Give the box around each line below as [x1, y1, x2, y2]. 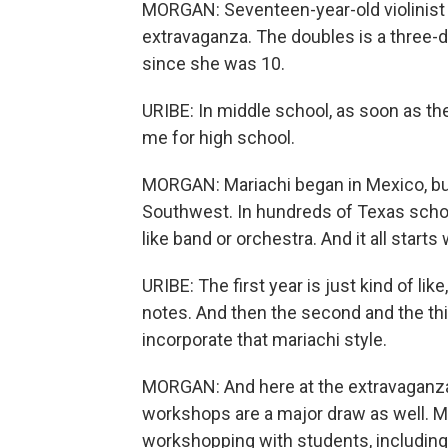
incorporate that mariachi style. [142, 329, 387, 350]
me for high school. [142, 127, 295, 148]
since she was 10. [142, 53, 285, 74]
